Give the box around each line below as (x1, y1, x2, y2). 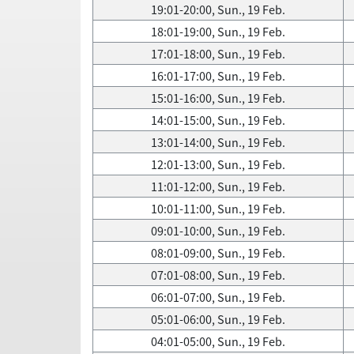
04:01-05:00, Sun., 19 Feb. (151, 333, 285, 350)
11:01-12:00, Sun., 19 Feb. (151, 178, 285, 195)
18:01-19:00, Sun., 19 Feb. (151, 23, 285, 40)
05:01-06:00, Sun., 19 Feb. (151, 311, 285, 328)
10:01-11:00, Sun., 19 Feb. (151, 200, 285, 217)
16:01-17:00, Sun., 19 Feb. (151, 67, 285, 85)
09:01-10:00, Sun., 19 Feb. (151, 222, 285, 239)
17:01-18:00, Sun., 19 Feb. (151, 45, 285, 62)
